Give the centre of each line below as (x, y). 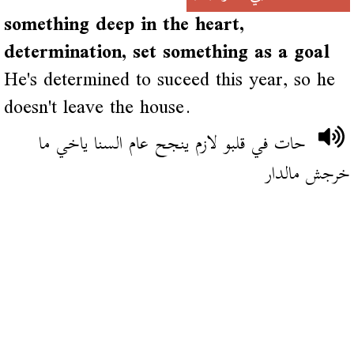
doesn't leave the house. (97, 108)
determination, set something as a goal (166, 53)
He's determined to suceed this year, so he (169, 81)
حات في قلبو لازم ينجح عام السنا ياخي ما (173, 144)
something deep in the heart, (124, 25)
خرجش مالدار (308, 174)
